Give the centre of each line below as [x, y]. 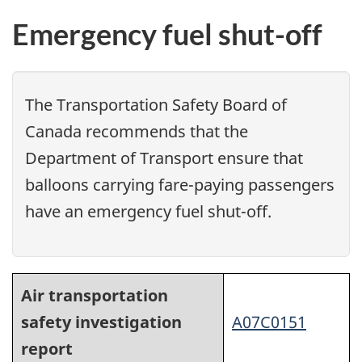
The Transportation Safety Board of [156, 105]
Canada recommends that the [137, 132]
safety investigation [101, 322]
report [47, 349]
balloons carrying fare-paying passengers [180, 185]
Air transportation [95, 296]
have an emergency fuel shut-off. [148, 212]
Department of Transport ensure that [164, 158]
